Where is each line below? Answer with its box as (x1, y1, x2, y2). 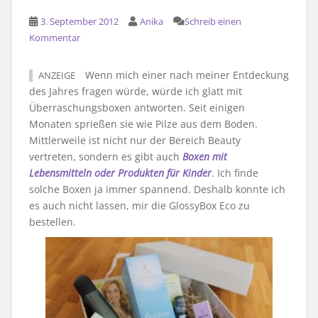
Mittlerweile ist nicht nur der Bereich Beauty (29, 133, 241, 147)
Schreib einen (185, 15, 241, 28)
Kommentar (29, 31, 80, 44)
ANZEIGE (38, 70, 75, 82)
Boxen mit (182, 150, 227, 163)
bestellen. (29, 215, 76, 229)
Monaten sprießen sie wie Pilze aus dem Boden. (29, 117, 258, 131)
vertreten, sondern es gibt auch (29, 150, 182, 163)
